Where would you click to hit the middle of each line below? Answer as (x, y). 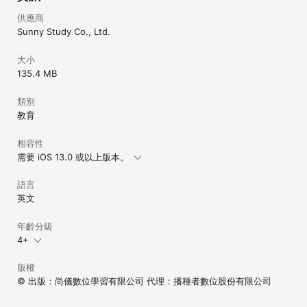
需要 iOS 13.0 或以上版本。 (73, 157)
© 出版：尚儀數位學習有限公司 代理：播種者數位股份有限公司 (144, 281)
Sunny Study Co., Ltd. (64, 31)
